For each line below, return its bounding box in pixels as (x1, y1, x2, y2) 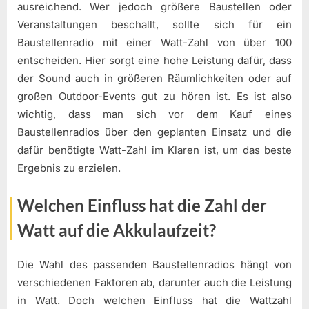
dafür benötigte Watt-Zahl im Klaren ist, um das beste (17, 143, 292, 157)
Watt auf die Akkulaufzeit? (17, 219, 216, 240)
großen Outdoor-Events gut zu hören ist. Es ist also (17, 90, 292, 103)
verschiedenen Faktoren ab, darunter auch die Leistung (17, 276, 292, 290)
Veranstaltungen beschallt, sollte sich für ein (17, 18, 292, 32)
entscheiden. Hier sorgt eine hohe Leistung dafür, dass (17, 54, 292, 68)
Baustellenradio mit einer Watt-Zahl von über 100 (17, 36, 292, 50)
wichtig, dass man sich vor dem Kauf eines (17, 108, 292, 121)
